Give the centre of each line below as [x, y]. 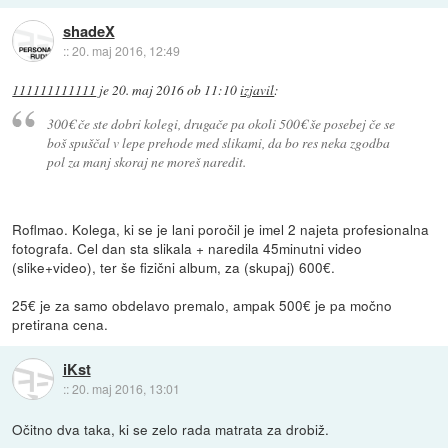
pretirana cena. [60, 323]
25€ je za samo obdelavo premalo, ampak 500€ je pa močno [202, 304]
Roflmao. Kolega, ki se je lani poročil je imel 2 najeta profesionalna [221, 228]
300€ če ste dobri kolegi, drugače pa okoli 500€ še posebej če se [220, 123]
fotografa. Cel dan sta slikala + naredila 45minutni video [187, 247]
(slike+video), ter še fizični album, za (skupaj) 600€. [174, 266]
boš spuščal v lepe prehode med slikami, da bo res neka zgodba [218, 142]
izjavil [257, 90]
